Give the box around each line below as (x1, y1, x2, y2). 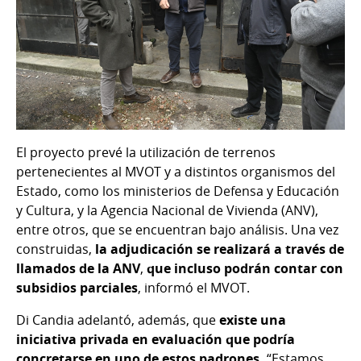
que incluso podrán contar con (143, 259, 343, 277)
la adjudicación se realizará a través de (95, 239, 344, 258)
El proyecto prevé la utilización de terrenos (16, 143, 276, 161)
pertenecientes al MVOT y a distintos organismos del (16, 162, 335, 180)
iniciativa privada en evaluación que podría (16, 330, 295, 348)
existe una (219, 310, 286, 329)
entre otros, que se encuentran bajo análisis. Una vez (16, 220, 338, 239)
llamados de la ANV (16, 259, 140, 277)
